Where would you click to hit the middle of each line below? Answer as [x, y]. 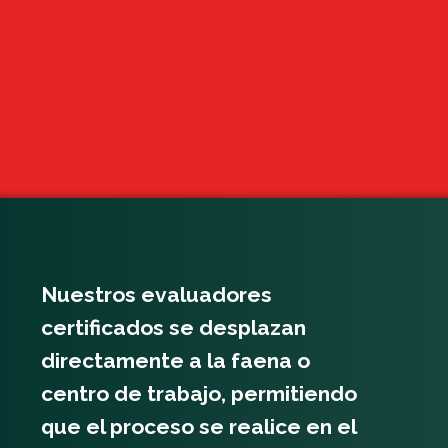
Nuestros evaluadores [156, 295]
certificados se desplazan [173, 328]
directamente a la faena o [175, 361]
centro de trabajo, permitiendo [199, 394]
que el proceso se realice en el [198, 427]
